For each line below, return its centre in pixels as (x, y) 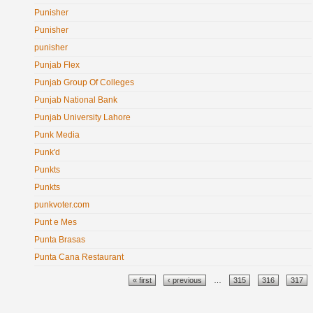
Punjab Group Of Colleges (84, 82)
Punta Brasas (60, 240)
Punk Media (57, 135)
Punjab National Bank (76, 100)
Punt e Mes (56, 222)
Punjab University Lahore (82, 117)
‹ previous (185, 280)
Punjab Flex (57, 65)
